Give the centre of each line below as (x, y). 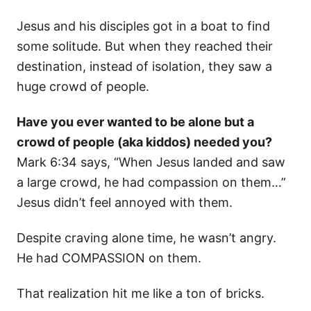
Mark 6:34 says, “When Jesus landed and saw (151, 162)
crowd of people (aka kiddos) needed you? (144, 142)
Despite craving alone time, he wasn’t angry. (146, 238)
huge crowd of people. (83, 87)
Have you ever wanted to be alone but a (135, 122)
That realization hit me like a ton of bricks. (141, 294)
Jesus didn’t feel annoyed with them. (125, 203)
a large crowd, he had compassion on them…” (151, 183)
